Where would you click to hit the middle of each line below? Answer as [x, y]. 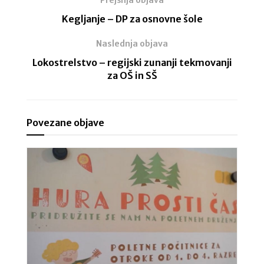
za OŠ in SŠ [132, 75]
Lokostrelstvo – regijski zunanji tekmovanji [132, 62]
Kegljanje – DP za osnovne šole [132, 19]
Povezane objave [65, 122]
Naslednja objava [132, 43]
